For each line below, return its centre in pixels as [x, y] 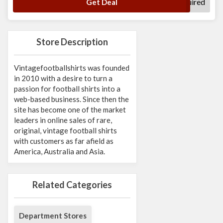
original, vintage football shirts [65, 131]
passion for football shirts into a [67, 89]
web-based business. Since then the [71, 99]
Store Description [72, 42]
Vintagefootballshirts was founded [72, 68]
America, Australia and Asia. [59, 152]
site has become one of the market [70, 110]
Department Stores [53, 216]
